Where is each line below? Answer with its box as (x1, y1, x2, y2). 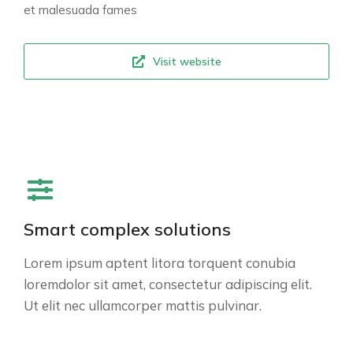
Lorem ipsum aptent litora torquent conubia (24, 255, 295, 272)
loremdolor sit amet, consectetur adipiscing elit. (24, 276, 312, 293)
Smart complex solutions (24, 218, 231, 241)
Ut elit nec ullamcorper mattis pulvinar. (24, 297, 262, 314)
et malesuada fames (24, 2, 137, 17)
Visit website (152, 54, 221, 69)
